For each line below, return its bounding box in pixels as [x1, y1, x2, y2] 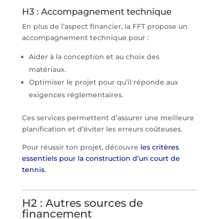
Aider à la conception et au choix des [28, 52, 159, 61]
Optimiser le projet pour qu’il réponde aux [28, 77, 178, 87]
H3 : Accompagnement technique [22, 6, 172, 17]
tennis [22, 165, 44, 174]
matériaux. [28, 65, 66, 74]
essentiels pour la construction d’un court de [22, 153, 180, 163]
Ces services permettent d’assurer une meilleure [22, 113, 194, 122]
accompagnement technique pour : [22, 33, 149, 42]
